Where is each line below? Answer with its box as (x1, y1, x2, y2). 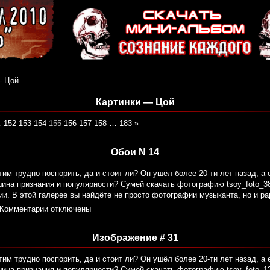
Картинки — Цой (95, 97, 175, 108)
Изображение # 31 (92, 233, 178, 243)
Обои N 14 (111, 147, 159, 158)
